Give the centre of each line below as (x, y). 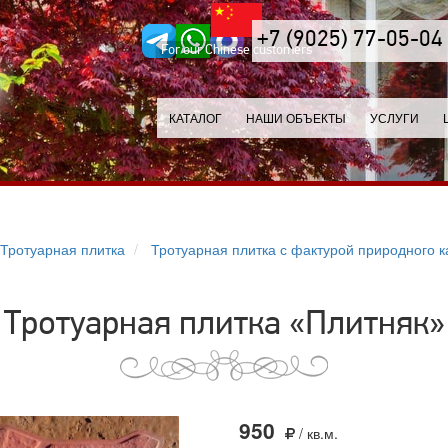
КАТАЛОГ (195, 117)
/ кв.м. (316, 433)
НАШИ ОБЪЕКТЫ (296, 117)
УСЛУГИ (394, 117)
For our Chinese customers (236, 50)
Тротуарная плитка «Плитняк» (224, 325)
